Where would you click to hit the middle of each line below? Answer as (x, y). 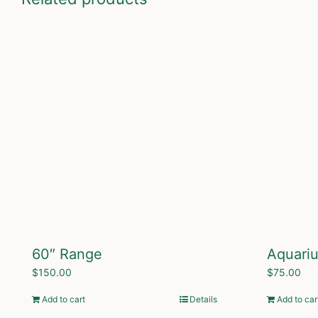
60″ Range (67, 254)
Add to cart (64, 299)
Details (203, 299)
